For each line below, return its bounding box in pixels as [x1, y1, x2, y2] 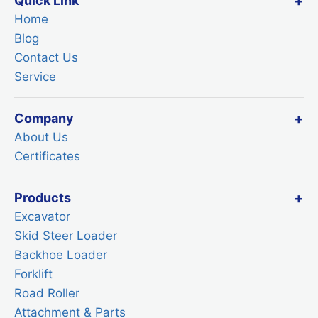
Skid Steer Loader [14, 229, 117, 243]
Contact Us [14, 50, 78, 65]
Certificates [14, 149, 80, 163]
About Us [14, 130, 68, 144]
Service [14, 70, 56, 84]
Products [14, 190, 71, 205]
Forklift [14, 267, 53, 281]
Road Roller [14, 286, 79, 300]
